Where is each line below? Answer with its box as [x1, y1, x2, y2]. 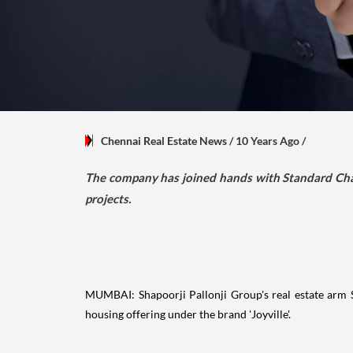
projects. [85, 191, 131, 206]
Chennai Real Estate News [101, 133, 227, 147]
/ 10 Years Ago [227, 133, 302, 147]
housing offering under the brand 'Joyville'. [85, 307, 291, 321]
